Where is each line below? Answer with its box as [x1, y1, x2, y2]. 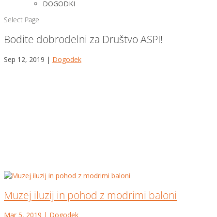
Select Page [4, 15, 39, 24]
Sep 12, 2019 [4, 54, 45, 64]
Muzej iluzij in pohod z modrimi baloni [4, 188, 177, 202]
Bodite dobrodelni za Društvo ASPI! [4, 32, 163, 46]
